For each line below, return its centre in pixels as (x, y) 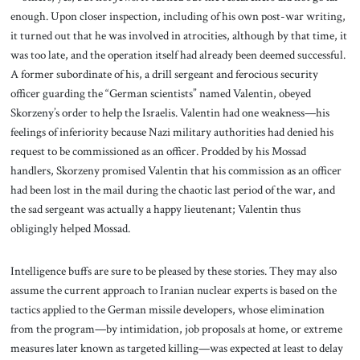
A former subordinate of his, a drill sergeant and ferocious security (164, 74)
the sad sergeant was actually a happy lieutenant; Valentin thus (155, 209)
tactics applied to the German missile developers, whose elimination (167, 310)
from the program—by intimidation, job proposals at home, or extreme (176, 329)
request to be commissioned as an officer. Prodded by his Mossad (158, 151)
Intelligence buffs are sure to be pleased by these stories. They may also (173, 271)
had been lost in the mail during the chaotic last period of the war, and (172, 189)
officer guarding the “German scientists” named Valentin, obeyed (160, 93)
